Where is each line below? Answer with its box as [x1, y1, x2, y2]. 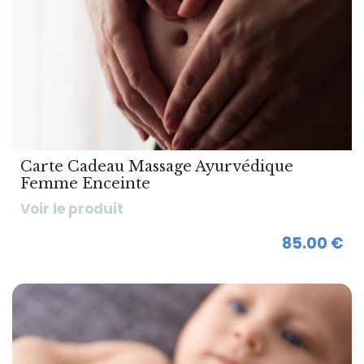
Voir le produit [20, 199, 123, 219]
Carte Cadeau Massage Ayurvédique [20, 158, 293, 175]
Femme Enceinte [20, 175, 150, 193]
